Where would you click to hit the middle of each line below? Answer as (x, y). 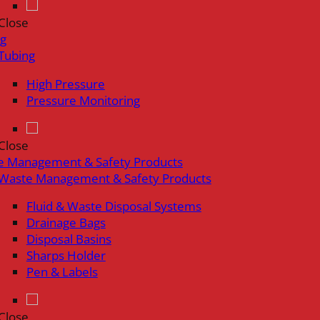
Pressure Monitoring (83, 100)
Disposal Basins (69, 239)
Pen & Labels (62, 272)
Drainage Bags (66, 223)
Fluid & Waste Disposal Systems (114, 206)
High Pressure (65, 84)
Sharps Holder (66, 256)
